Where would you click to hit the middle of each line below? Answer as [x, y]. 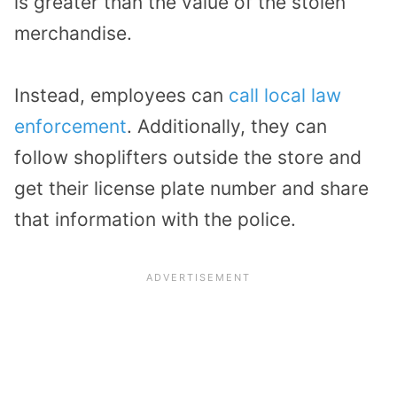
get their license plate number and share [191, 189]
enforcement [70, 127]
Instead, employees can [121, 96]
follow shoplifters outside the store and [188, 158]
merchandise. [73, 33]
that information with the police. [155, 220]
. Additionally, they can [227, 127]
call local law [285, 96]
